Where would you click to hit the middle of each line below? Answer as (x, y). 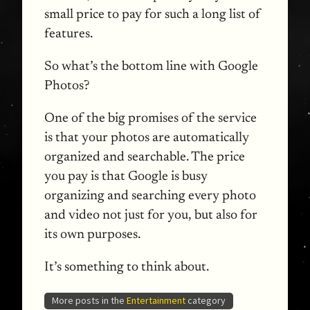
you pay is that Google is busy (126, 177)
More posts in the (90, 300)
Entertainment (156, 300)
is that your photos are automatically (147, 138)
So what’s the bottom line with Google (151, 66)
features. (69, 34)
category (206, 300)
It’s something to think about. (127, 268)
